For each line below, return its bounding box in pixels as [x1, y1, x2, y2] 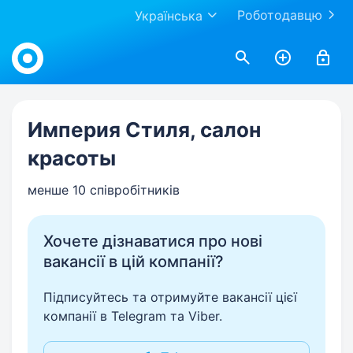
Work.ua [11, 33, 59, 49]
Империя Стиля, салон [28, 117, 261, 142]
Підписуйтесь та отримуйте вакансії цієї [43, 289, 297, 305]
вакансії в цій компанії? [43, 252, 224, 271]
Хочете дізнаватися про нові [43, 232, 262, 251]
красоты [28, 146, 116, 170]
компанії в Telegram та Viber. [43, 308, 222, 324]
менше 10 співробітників [28, 182, 180, 198]
